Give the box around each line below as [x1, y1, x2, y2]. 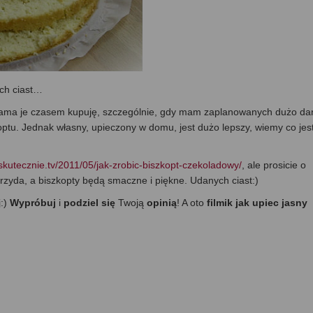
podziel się [64, 197, 115, 209]
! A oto [177, 197, 207, 209]
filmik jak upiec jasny [207, 197, 307, 209]
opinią [147, 197, 177, 209]
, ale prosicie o [242, 159, 306, 171]
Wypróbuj [10, 197, 59, 209]
